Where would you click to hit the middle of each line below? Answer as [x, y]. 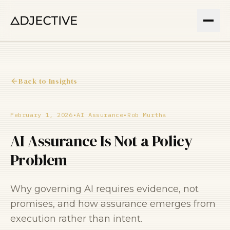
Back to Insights [48, 81]
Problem [39, 160]
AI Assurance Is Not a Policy [101, 141]
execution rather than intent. [76, 219]
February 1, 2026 [42, 115]
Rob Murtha [147, 115]
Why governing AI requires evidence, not [104, 189]
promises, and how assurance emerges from [113, 204]
